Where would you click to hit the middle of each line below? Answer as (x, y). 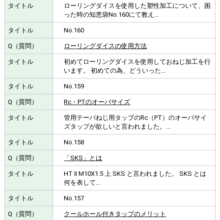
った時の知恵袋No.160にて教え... (111, 14)
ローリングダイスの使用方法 (106, 46)
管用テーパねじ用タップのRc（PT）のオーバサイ (136, 117)
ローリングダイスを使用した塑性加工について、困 (137, 5)
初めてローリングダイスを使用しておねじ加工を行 (137, 61)
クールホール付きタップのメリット (115, 214)
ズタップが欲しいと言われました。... (117, 126)
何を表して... (82, 182)
